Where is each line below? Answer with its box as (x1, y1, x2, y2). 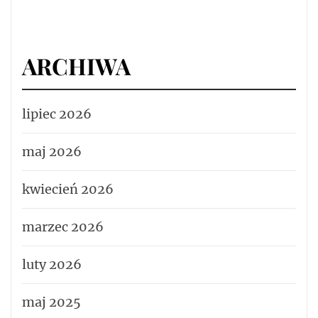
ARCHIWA (22, 50, 131, 81)
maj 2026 (22, 143, 82, 160)
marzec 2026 (22, 218, 104, 235)
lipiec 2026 (22, 105, 92, 122)
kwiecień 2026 (22, 180, 114, 197)
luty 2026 (22, 256, 82, 273)
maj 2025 (22, 293, 81, 310)
